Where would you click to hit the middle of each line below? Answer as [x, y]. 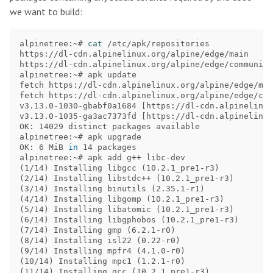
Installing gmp [88, 230]
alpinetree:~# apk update [78, 75]
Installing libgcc [95, 168]
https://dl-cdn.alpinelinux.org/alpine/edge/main [134, 54]
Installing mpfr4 [93, 251]
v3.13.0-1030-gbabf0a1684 [80, 106]
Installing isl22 [93, 241]
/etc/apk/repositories [156, 44]
